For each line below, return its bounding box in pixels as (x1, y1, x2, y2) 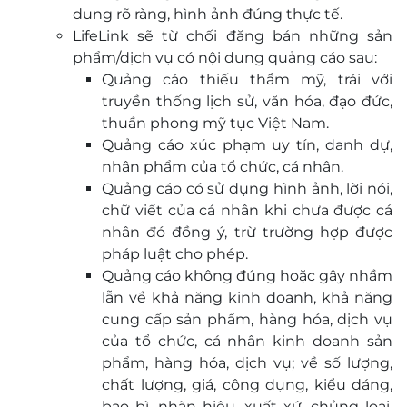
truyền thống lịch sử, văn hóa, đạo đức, (102, 93, 392, 110)
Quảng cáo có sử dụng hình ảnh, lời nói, (102, 180, 392, 197)
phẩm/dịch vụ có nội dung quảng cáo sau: (73, 49, 377, 66)
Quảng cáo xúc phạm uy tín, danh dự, (102, 136, 392, 154)
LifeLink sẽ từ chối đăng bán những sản (73, 27, 392, 45)
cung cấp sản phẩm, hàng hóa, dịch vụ (102, 311, 392, 328)
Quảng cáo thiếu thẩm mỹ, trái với (102, 71, 392, 88)
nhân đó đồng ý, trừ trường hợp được (102, 223, 392, 241)
